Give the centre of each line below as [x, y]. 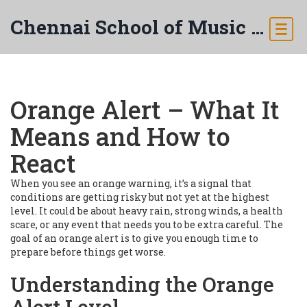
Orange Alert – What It [145, 110]
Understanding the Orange [142, 284]
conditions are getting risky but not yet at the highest [140, 197]
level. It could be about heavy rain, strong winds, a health [147, 211]
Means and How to [120, 136]
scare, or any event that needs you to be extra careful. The [147, 224]
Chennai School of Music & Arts [257, 27]
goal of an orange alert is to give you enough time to [134, 238]
